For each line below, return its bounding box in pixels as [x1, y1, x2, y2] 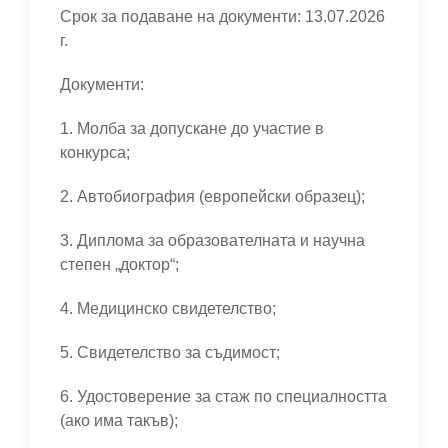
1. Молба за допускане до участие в [60, 120, 324, 137]
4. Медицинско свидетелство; [60, 300, 280, 317]
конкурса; [60, 144, 134, 161]
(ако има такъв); [60, 412, 182, 429]
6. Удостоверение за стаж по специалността [60, 388, 387, 405]
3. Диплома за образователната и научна [60, 232, 365, 249]
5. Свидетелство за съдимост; [60, 344, 284, 361]
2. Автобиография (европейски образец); [60, 188, 369, 205]
